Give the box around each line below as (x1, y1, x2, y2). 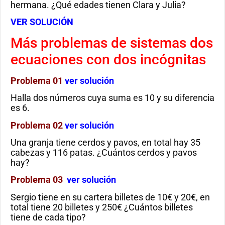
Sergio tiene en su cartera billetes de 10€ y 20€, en (11, 191, 210, 202)
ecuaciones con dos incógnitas (11, 51, 206, 68)
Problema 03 (11, 174, 63, 185)
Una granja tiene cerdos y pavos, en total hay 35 (11, 137, 200, 148)
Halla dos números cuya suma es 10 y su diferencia (11, 92, 214, 103)
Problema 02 (11, 120, 65, 131)
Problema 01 (11, 75, 65, 86)
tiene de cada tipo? (11, 211, 86, 222)
